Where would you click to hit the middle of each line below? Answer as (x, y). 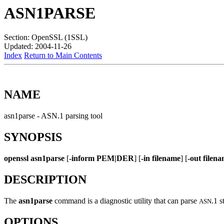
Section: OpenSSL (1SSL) (46, 37)
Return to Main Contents (63, 55)
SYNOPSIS (33, 137)
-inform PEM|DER (101, 158)
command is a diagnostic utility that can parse (126, 200)
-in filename (161, 158)
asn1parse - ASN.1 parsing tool (54, 116)
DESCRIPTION (45, 179)
